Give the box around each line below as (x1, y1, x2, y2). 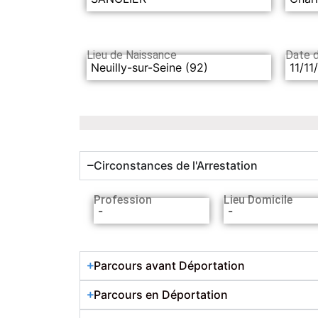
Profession (94, 192, 152, 207)
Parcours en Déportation (94, 287, 228, 302)
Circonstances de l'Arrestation (94, 158, 258, 172)
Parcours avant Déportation (94, 258, 245, 273)
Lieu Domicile (224, 192, 293, 207)
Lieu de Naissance (87, 48, 177, 62)
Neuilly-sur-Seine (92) (91, 60, 208, 75)
